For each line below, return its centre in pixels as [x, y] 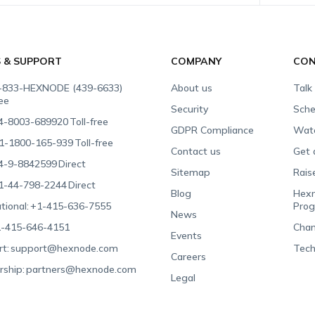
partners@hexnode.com [82, 269]
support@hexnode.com [65, 248]
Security [190, 109]
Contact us [196, 151]
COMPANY [197, 61]
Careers [189, 257]
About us [192, 88]
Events [187, 236]
